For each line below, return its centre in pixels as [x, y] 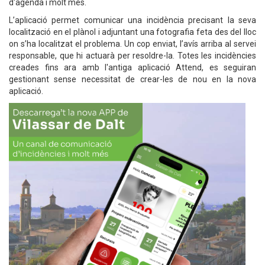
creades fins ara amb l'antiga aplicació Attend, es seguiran [132, 67]
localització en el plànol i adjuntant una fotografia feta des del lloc [132, 32]
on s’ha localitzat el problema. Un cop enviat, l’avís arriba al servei [132, 44]
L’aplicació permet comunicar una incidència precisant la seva [132, 20]
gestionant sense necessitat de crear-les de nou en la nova [132, 79]
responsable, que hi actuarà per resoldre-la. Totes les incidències [132, 56]
